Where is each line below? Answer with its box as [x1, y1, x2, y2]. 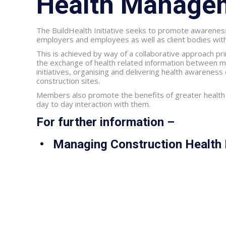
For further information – [36, 115, 175, 129]
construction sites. [36, 76, 100, 86]
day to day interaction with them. [36, 99, 150, 109]
